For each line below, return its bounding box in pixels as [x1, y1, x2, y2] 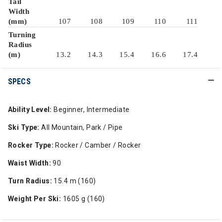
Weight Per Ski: [8, 195, 61, 203]
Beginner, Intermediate [52, 106, 130, 113]
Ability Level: [8, 106, 52, 113]
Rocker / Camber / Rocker [54, 141, 141, 149]
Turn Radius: [8, 177, 53, 185]
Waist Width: [8, 159, 52, 167]
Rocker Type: [8, 141, 54, 149]
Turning [8, 31, 36, 39]
